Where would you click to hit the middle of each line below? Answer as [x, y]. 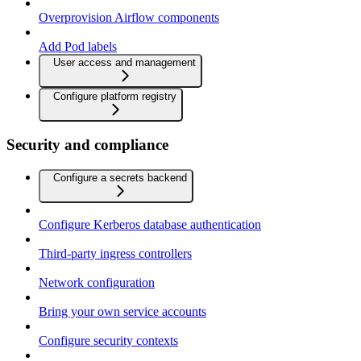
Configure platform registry [115, 96]
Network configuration [97, 283]
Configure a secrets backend [120, 178]
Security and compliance [87, 145]
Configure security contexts [108, 341]
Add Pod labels [78, 46]
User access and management [124, 62]
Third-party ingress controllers [115, 254]
